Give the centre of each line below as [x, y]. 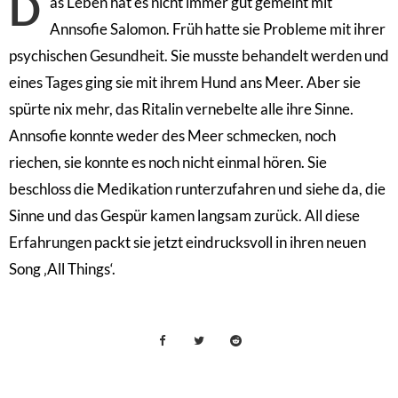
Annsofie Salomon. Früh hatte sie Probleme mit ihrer [218, 28]
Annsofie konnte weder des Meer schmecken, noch [172, 135]
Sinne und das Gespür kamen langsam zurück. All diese [184, 215]
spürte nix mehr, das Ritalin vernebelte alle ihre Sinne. [181, 108]
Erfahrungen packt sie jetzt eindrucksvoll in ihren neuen [187, 242]
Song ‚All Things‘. [62, 268]
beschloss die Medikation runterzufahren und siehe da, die [197, 188]
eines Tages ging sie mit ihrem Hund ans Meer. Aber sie [185, 82]
